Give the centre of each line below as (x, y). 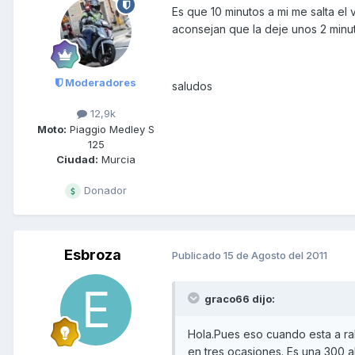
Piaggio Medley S (111, 129)
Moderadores (99, 83)
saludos (192, 86)
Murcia (117, 159)
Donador (104, 190)
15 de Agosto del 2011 (275, 256)
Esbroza (93, 254)
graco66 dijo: (239, 298)
